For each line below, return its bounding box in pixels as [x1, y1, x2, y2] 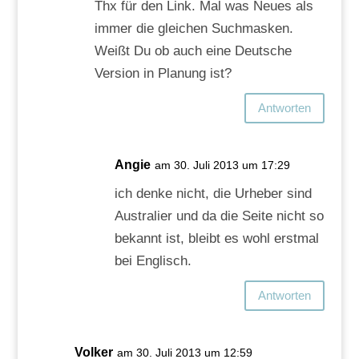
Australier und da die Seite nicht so [114, 208, 324, 224]
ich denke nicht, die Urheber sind [114, 185, 312, 201]
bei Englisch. [114, 252, 192, 268]
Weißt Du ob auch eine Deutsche [94, 42, 292, 58]
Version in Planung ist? [94, 65, 232, 81]
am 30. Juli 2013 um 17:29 [154, 158, 290, 171]
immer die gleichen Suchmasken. [94, 20, 293, 36]
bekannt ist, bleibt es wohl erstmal [114, 230, 319, 246]
